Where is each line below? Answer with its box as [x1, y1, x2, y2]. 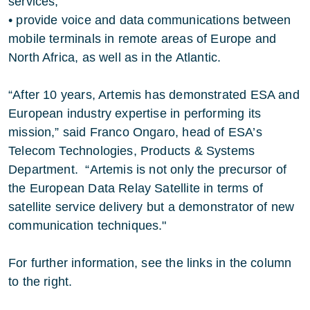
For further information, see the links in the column [8, 256, 292, 270]
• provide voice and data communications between [8, 13, 291, 27]
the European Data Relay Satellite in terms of [8, 181, 264, 195]
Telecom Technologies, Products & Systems [8, 144, 255, 158]
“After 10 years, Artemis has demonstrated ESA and [8, 88, 300, 102]
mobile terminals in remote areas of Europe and [8, 32, 277, 46]
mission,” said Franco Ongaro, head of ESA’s [8, 125, 262, 139]
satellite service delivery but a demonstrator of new [8, 200, 295, 214]
